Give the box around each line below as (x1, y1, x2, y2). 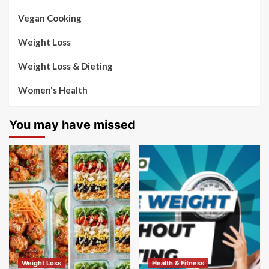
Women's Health (18, 85, 88, 95)
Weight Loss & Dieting (18, 61, 113, 71)
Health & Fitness (151, 259, 204, 267)
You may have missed (9, 118, 136, 132)
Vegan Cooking (18, 13, 82, 23)
